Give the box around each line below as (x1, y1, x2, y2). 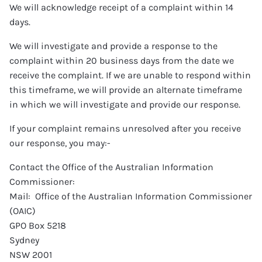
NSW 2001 (9, 249, 52, 260)
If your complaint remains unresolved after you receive (9, 123, 241, 134)
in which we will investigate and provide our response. (9, 99, 240, 110)
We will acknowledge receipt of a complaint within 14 (9, 2, 233, 13)
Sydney (9, 235, 39, 246)
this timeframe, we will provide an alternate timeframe (9, 84, 242, 95)
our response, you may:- (9, 137, 111, 149)
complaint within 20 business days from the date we (9, 55, 234, 66)
